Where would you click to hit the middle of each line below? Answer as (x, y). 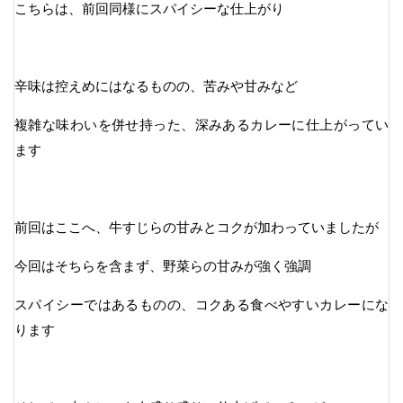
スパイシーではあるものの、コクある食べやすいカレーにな (201, 304)
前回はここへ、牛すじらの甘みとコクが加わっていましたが (197, 227)
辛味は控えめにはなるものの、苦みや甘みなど (156, 85)
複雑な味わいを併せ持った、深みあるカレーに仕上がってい (201, 124)
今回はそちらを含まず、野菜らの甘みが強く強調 (163, 265)
